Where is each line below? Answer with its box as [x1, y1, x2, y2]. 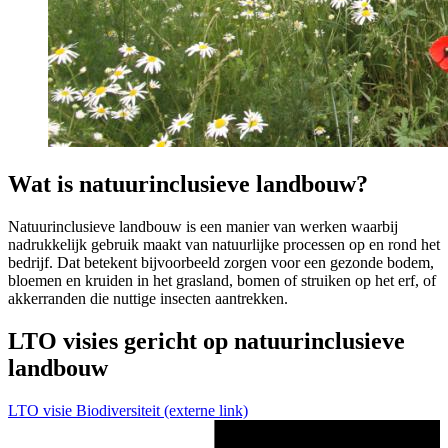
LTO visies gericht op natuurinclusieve [8, 327, 405, 354]
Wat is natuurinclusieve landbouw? [8, 171, 368, 198]
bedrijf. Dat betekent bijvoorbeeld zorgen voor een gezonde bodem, [8, 254, 434, 272]
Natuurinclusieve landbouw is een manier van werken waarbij [8, 218, 398, 236]
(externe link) [164, 401, 248, 419]
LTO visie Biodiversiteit [8, 401, 160, 419]
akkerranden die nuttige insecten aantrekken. [8, 290, 288, 308]
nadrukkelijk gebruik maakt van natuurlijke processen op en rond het [8, 236, 440, 254]
